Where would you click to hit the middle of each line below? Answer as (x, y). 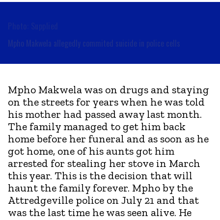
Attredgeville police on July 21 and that (103, 200)
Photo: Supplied (33, 26)
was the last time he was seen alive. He (100, 212)
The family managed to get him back (97, 126)
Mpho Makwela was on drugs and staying (109, 89)
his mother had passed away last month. (105, 114)
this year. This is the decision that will (100, 175)
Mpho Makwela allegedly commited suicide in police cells (94, 43)
